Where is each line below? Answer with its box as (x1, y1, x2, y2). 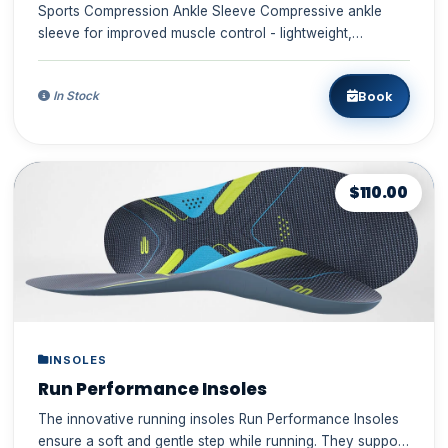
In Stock (49, 89, 99, 104)
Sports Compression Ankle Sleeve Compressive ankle (37, 3, 382, 20)
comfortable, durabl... (37, 47, 173, 64)
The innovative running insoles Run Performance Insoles (37, 411, 399, 428)
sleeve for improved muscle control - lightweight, (37, 25, 352, 42)
